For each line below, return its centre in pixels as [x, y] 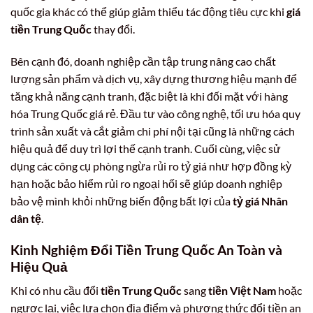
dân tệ [26, 219]
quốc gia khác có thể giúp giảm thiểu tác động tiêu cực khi [148, 12]
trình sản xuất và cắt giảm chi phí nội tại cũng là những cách [153, 131]
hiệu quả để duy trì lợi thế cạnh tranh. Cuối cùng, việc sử [146, 149]
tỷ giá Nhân [260, 201]
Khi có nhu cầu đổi [56, 291]
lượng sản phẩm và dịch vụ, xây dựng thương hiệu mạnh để [154, 79]
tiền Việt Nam [242, 291]
